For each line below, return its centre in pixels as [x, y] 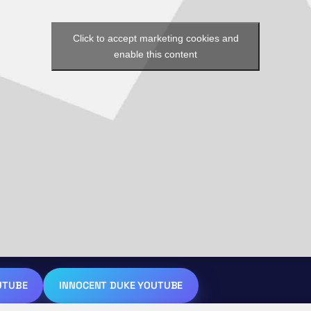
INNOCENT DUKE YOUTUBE [121, 286]
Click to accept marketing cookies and [155, 38]
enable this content [155, 54]
